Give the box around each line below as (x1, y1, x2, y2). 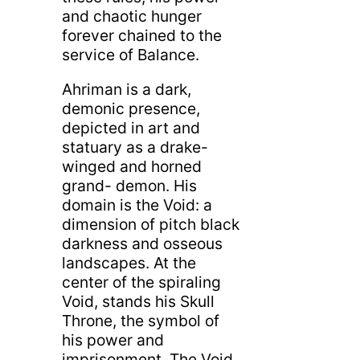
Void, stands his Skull (61, 292, 215, 312)
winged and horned (61, 157, 202, 177)
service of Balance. (61, 44, 199, 64)
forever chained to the (61, 25, 222, 45)
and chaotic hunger (61, 6, 202, 26)
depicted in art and (61, 118, 200, 138)
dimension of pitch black (61, 215, 239, 235)
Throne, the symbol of (61, 311, 219, 331)
